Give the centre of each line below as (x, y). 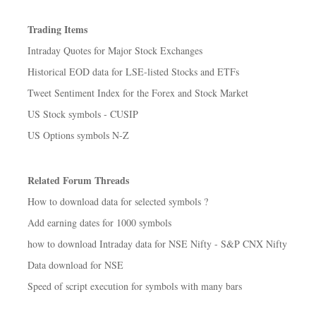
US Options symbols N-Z (78, 135)
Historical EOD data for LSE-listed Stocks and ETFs (133, 72)
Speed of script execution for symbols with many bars (135, 286)
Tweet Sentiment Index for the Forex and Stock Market (138, 93)
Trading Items (57, 29)
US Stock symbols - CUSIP (83, 114)
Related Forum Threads (78, 180)
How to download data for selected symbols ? (118, 201)
